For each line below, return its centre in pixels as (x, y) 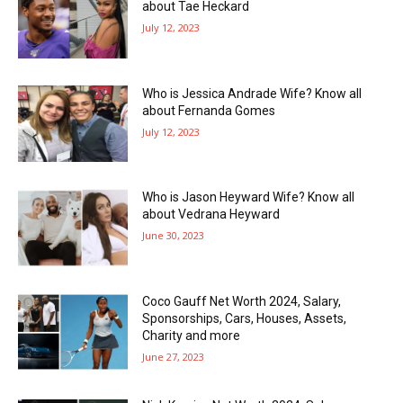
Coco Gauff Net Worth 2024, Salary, (242, 301)
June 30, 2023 (174, 236)
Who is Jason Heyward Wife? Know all (249, 197)
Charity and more (192, 335)
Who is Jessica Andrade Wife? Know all (252, 93)
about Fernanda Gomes (209, 110)
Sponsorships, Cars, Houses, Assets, (245, 318)
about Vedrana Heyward (211, 215)
